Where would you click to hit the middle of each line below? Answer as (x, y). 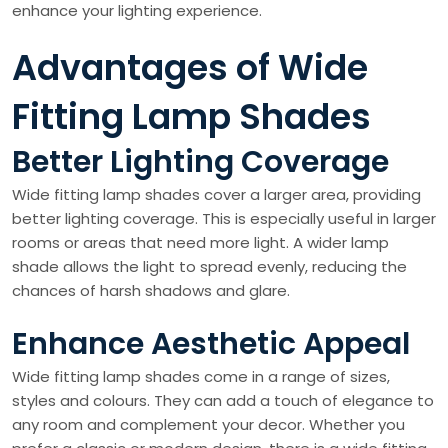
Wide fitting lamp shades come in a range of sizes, (201, 376)
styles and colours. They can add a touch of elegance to (223, 400)
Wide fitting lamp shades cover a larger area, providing (216, 194)
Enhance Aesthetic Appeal (211, 344)
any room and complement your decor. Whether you (208, 424)
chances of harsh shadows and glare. (151, 290)
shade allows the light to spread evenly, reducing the (209, 266)
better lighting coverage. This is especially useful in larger (224, 218)
